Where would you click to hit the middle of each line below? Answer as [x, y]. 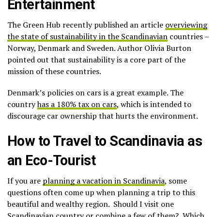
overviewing [186, 25]
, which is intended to [154, 104]
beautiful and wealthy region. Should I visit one [91, 204]
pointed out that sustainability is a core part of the [96, 60]
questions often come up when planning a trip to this [101, 193]
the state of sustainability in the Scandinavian [87, 37]
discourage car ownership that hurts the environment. [103, 116]
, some [176, 181]
